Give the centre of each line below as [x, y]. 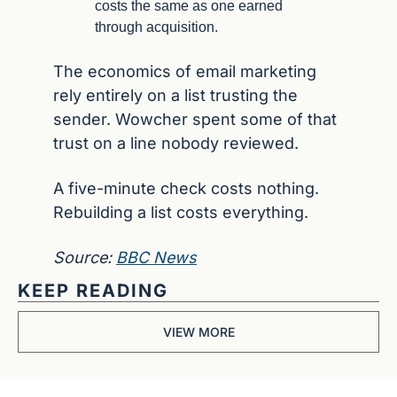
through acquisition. [156, 27]
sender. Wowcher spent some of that [195, 119]
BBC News [156, 257]
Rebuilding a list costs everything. [181, 212]
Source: [85, 257]
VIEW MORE [198, 332]
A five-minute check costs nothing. [186, 188]
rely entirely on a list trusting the [175, 95]
